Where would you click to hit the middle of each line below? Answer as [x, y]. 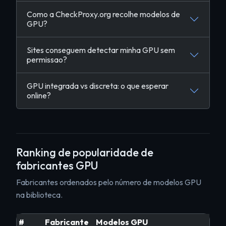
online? [39, 95]
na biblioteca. [39, 195]
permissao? [47, 60]
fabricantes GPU [57, 165]
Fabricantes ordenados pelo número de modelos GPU [109, 182]
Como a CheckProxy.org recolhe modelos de [103, 14]
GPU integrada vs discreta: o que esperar [98, 86]
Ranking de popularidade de [85, 152]
